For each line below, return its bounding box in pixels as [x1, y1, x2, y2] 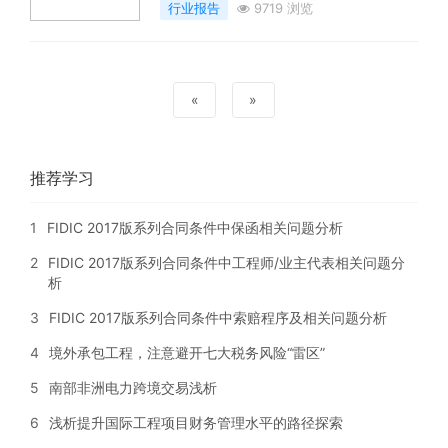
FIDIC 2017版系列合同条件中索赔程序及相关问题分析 [49, 309, 387, 326]
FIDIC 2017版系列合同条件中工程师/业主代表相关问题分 [48, 254, 405, 271]
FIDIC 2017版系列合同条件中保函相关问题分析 [47, 219, 343, 236]
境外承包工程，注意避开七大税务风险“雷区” [49, 344, 325, 361]
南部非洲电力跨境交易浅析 [49, 379, 217, 396]
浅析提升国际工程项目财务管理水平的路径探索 [49, 414, 343, 431]
